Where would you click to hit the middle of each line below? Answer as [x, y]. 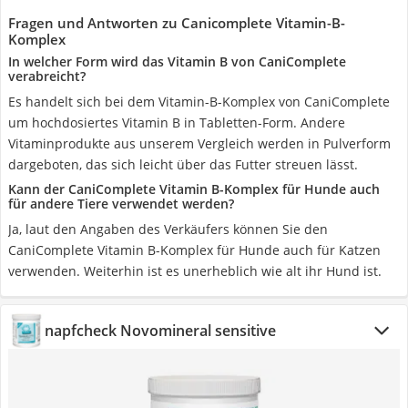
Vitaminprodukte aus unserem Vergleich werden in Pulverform [199, 143]
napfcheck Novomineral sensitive [160, 331]
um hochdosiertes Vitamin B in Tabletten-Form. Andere [177, 122]
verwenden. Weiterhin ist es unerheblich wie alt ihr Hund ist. [195, 271]
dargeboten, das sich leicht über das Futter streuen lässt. [183, 164]
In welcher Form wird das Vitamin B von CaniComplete [177, 61]
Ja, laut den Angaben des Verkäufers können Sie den [168, 229]
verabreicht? [47, 76]
